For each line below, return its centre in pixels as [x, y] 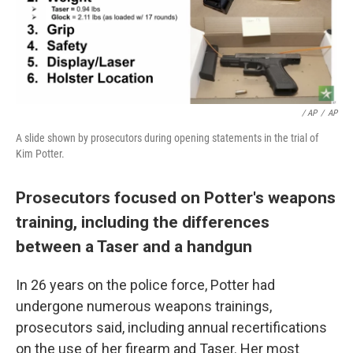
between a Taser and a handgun [134, 247]
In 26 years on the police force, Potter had [145, 285]
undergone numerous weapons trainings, [144, 307]
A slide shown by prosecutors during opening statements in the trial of [167, 138]
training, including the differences [143, 222]
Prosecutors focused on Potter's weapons [176, 198]
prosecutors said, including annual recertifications [171, 328]
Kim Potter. [40, 154]
